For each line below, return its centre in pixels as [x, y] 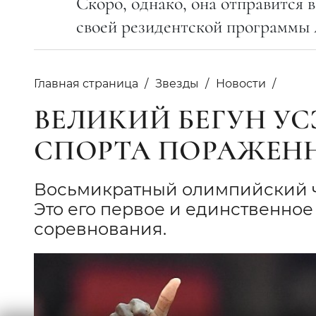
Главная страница [86, 83]
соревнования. [100, 229]
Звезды [177, 83]
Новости [241, 83]
